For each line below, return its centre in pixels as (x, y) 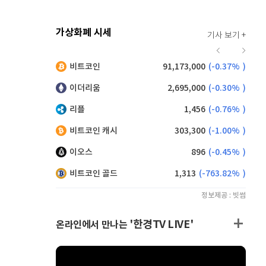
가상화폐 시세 (84, 33)
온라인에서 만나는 (93, 225)
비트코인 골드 (94, 174)
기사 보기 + (227, 36)
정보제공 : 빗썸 (224, 195)
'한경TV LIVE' (161, 224)
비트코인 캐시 (94, 131)
